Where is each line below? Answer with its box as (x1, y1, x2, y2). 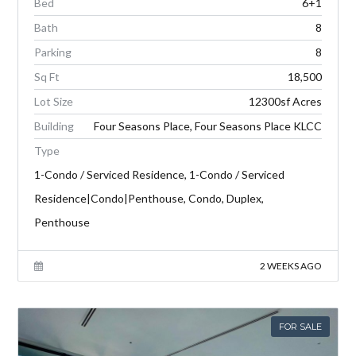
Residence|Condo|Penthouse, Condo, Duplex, (34, 192, 265, 206)
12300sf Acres (248, 95, 322, 109)
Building (34, 119, 75, 133)
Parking (34, 45, 72, 60)
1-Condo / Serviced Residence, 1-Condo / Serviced (34, 168, 285, 182)
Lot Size (34, 95, 74, 109)
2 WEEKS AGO (259, 260, 322, 273)
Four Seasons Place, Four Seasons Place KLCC (93, 119, 322, 133)
